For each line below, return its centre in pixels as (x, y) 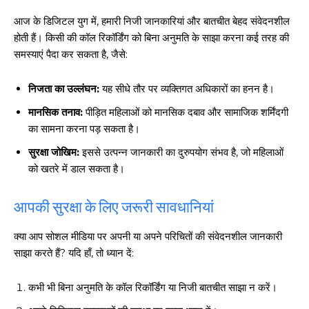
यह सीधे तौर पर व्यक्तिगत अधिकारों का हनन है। (187, 88)
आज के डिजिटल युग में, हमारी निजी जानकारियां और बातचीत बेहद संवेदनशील (152, 21)
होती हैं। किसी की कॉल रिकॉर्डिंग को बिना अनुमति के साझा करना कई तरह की (151, 37)
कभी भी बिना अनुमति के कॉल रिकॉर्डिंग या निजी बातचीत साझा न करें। (153, 287)
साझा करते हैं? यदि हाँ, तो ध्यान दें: (74, 252)
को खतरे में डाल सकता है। (77, 168)
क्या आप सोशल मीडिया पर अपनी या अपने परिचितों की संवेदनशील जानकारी (148, 236)
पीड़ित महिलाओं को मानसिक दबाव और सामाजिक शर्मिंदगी (186, 112)
